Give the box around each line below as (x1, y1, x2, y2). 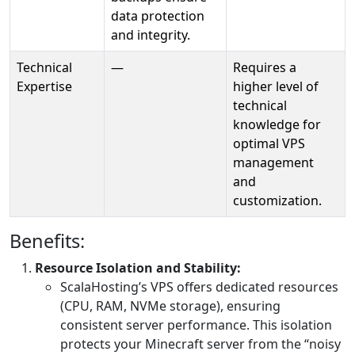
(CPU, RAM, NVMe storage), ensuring (60, 297, 281, 315)
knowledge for (233, 116, 321, 134)
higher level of (233, 78, 319, 96)
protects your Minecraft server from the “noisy (60, 335, 341, 353)
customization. (233, 192, 322, 210)
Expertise (17, 78, 72, 96)
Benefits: (10, 228, 85, 254)
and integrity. (111, 26, 190, 44)
